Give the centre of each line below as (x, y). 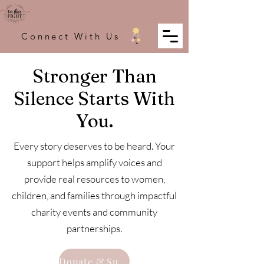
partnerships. (94, 228)
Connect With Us (71, 36)
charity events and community (94, 212)
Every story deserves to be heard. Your (94, 146)
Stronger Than (94, 76)
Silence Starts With (94, 98)
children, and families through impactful (94, 195)
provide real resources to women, (94, 179)
